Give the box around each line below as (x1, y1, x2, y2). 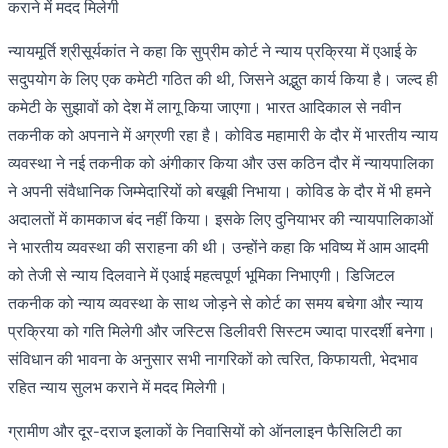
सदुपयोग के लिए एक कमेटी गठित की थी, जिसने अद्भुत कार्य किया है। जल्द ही (8, 69, 438, 89)
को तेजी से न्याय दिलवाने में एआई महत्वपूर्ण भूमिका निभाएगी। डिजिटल (8, 265, 395, 285)
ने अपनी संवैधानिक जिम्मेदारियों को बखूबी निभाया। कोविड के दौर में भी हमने (8, 181, 431, 201)
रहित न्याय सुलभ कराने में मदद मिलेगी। (8, 377, 228, 397)
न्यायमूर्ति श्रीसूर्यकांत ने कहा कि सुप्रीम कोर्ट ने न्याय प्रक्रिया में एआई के (8, 41, 417, 61)
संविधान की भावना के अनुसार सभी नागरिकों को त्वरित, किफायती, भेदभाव (8, 349, 418, 369)
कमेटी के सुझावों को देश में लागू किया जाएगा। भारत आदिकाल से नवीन (8, 97, 401, 117)
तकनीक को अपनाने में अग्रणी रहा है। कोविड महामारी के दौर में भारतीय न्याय (8, 125, 438, 145)
